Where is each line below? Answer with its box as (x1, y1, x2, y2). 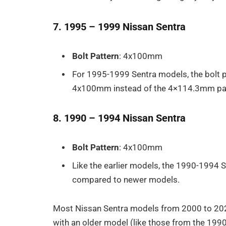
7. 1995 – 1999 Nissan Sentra (53, 21, 186, 33)
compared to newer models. (72, 175, 180, 185)
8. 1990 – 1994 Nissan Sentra (53, 112, 186, 125)
